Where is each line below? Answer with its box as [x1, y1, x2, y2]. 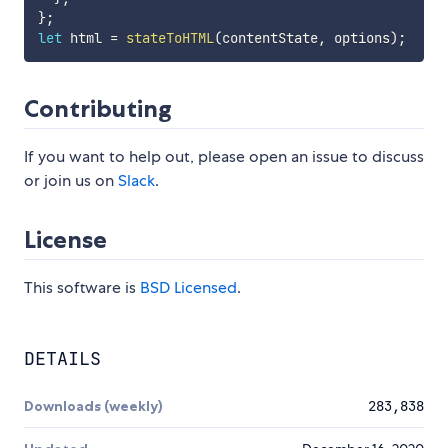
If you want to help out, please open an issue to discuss [24, 145, 424, 167]
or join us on [24, 169, 118, 191]
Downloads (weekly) [24, 396, 163, 415]
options [325, 28, 390, 47]
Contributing [24, 93, 171, 123]
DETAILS [24, 346, 101, 370]
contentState [221, 28, 318, 47]
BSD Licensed [140, 276, 237, 298]
